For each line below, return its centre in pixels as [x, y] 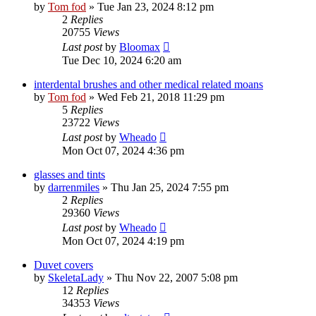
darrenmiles [74, 187]
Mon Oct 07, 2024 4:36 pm [123, 150]
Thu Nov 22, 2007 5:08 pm [176, 277]
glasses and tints [69, 174]
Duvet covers [63, 265]
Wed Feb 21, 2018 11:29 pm [161, 97]
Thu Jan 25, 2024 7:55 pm [170, 187]
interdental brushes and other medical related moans [148, 84]
